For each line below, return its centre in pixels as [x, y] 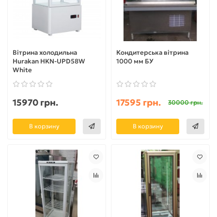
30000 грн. [186, 102]
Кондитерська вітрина [152, 52]
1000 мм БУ [135, 61]
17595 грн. [139, 102]
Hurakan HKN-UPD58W [49, 61]
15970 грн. [35, 102]
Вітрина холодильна [45, 52]
